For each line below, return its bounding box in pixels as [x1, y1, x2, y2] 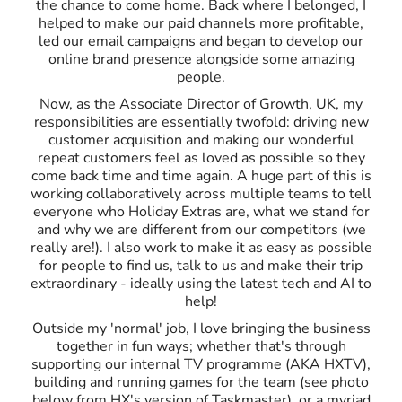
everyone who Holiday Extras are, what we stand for [32, 201, 370, 222]
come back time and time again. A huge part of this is [31, 165, 371, 186]
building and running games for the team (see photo [33, 371, 369, 392]
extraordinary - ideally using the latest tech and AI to [31, 273, 371, 293]
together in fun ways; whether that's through [56, 336, 346, 356]
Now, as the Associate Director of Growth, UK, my [39, 93, 363, 114]
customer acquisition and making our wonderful [48, 129, 354, 150]
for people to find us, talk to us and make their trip [39, 255, 363, 275]
